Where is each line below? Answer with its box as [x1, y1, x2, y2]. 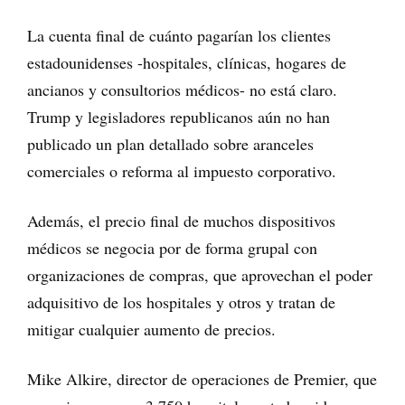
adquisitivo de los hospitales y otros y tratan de [27, 290, 335, 313]
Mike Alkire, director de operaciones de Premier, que [27, 367, 377, 390]
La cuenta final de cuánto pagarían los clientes [27, 24, 331, 46]
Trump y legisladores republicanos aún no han [27, 105, 330, 127]
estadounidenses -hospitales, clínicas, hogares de [27, 51, 346, 73]
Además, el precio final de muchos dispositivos [27, 209, 335, 231]
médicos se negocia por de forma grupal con [27, 236, 317, 259]
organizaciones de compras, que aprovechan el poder [27, 263, 372, 286]
